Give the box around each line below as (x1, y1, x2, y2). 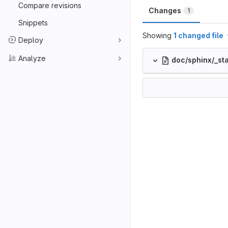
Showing (142, 31, 174, 40)
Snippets (18, 18, 48, 27)
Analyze (18, 53, 46, 63)
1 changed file (174, 31, 223, 40)
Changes (149, 6, 181, 15)
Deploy (18, 35, 43, 44)
